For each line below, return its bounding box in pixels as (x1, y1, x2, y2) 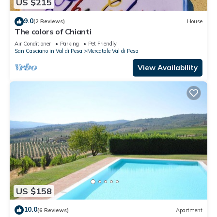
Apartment (176, 206, 202, 214)
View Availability (138, 62, 198, 72)
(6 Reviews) (37, 206, 69, 214)
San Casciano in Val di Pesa (15, 47, 82, 54)
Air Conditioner (15, 40, 51, 47)
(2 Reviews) (33, 18, 65, 25)
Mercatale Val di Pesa (87, 47, 139, 54)
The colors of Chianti (15, 26, 92, 36)
